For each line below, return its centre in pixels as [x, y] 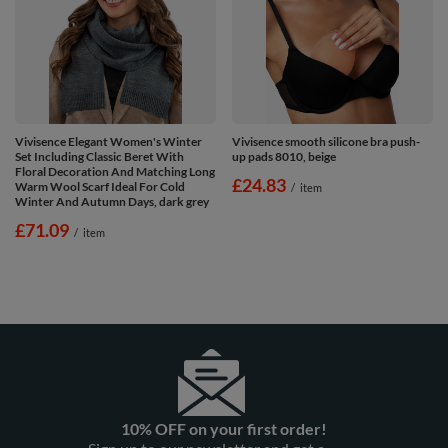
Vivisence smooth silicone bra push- [326, 141]
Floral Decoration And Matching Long [115, 171]
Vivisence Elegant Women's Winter [108, 141]
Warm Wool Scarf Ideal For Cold [100, 186]
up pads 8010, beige [284, 156]
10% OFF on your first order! [224, 428]
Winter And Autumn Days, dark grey [112, 201]
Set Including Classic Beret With [99, 156]
